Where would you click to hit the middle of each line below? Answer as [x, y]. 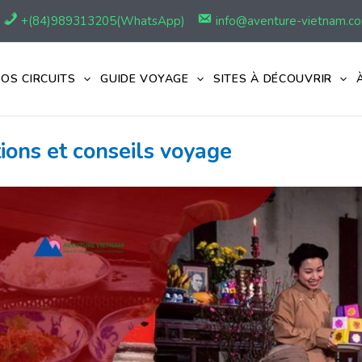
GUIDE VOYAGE [145, 79]
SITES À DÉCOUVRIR [273, 79]
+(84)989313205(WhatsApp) [103, 21]
